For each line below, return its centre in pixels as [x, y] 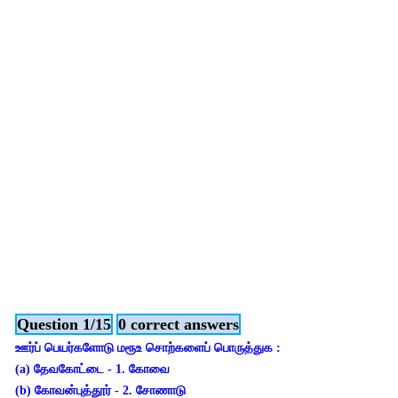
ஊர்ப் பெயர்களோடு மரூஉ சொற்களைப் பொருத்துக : [148, 348]
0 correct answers [179, 324]
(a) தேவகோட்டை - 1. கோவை [92, 369]
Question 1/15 [64, 324]
